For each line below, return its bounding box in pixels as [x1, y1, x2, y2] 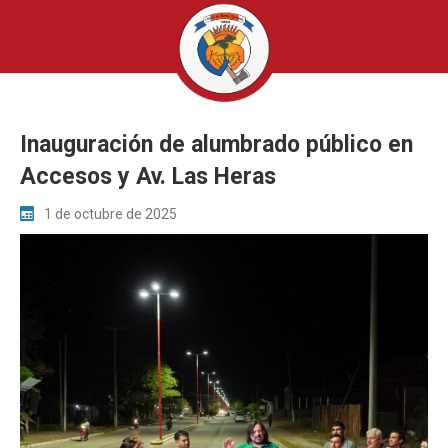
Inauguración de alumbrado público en [20, 131, 413, 158]
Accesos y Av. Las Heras [20, 163, 276, 190]
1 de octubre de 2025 [44, 206, 177, 223]
